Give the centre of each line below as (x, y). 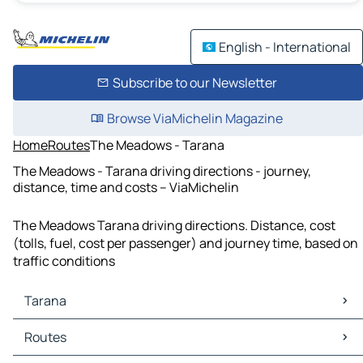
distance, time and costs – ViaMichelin (126, 187)
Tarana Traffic (58, 346)
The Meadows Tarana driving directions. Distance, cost (174, 226)
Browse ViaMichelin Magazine (194, 118)
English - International (285, 47)
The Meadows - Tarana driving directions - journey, (162, 171)
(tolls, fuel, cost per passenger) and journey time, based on (186, 243)
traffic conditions (64, 261)
